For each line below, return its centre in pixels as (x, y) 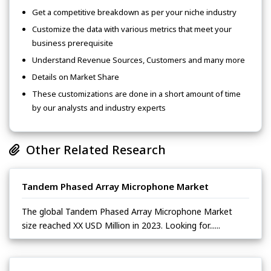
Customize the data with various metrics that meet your (132, 29)
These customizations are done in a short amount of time (136, 93)
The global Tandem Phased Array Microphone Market (127, 211)
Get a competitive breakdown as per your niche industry (134, 12)
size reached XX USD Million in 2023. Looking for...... (121, 225)
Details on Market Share (76, 77)
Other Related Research (93, 149)
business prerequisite (73, 43)
